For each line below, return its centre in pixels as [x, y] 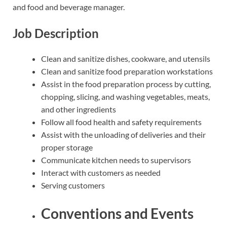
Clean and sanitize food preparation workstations [127, 71]
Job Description [56, 33]
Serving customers [73, 185]
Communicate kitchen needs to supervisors [116, 160]
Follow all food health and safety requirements [121, 122]
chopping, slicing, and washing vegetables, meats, [125, 96]
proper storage [67, 147]
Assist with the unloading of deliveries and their [123, 134]
